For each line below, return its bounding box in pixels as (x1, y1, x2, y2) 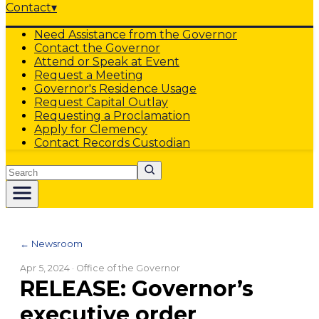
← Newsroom (20, 238, 83, 249)
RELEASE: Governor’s (20, 276, 253, 302)
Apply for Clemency (34, 122, 147, 136)
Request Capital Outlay (34, 95, 168, 109)
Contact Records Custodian (34, 136, 190, 150)
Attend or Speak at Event (34, 55, 179, 68)
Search (5, 160, 45, 174)
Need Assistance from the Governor (34, 28, 237, 41)
